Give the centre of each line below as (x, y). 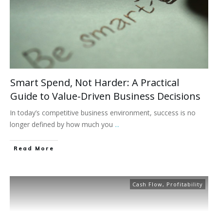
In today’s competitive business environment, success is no (103, 113)
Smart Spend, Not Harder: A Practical (95, 83)
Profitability (185, 184)
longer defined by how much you (62, 125)
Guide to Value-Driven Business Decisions (105, 96)
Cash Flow (147, 184)
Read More (34, 149)
